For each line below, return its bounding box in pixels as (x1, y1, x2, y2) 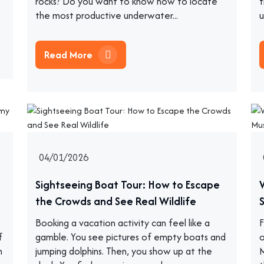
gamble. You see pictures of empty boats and (35, 230, 226, 244)
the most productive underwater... (35, 8, 178, 22)
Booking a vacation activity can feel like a (35, 216, 210, 230)
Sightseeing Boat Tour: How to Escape (35, 177, 220, 193)
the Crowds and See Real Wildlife (35, 193, 196, 209)
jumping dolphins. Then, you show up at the (35, 244, 212, 258)
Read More (44, 48, 95, 62)
